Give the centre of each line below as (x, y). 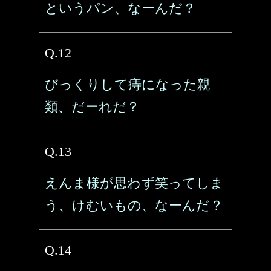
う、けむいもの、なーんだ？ (134, 205)
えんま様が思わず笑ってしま (134, 183)
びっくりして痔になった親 (128, 84)
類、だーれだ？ (92, 107)
